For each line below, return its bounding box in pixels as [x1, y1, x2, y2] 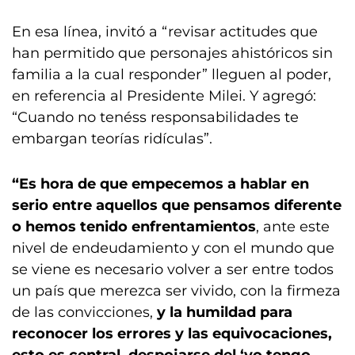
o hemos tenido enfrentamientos [12, 218, 256, 235]
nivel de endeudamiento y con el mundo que [12, 239, 334, 257]
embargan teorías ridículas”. [12, 130, 212, 147]
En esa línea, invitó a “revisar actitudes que [12, 23, 318, 40]
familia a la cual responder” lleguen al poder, [12, 66, 331, 83]
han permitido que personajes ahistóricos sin [12, 44, 333, 62]
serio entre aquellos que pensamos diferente [12, 197, 342, 214]
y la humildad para [157, 303, 292, 321]
